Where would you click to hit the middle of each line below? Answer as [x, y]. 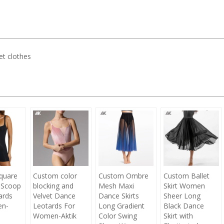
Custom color [55, 175]
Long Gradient [121, 205]
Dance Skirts [118, 195]
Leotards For [54, 205]
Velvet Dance [54, 195]
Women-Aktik [55, 215]
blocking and [53, 185]
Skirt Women [184, 185]
